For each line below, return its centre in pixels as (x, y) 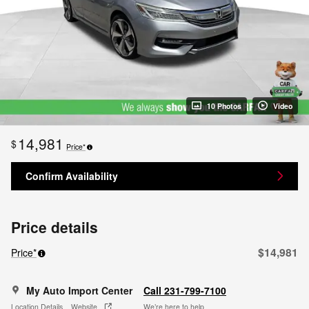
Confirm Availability (72, 176)
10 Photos (224, 106)
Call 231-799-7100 (185, 291)
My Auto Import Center (79, 291)
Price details (54, 227)
